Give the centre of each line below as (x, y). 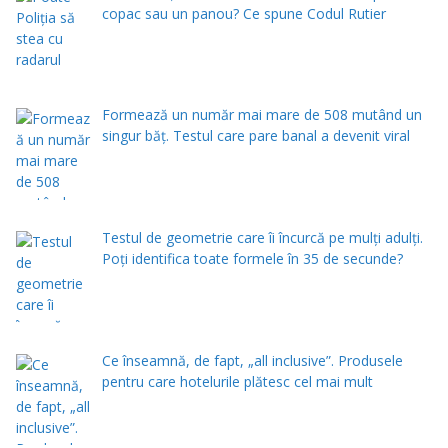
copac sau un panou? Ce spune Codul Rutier (243, 13)
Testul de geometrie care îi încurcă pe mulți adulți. (262, 237)
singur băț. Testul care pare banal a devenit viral (255, 136)
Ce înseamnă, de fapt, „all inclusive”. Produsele (252, 360)
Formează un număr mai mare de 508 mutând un (261, 115)
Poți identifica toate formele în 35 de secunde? (252, 258)
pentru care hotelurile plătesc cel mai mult (237, 381)
